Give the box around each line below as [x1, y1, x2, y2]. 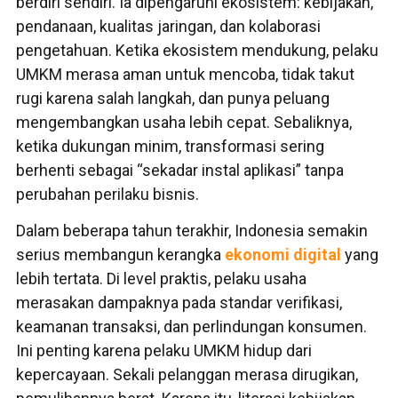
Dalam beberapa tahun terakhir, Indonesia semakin [16, 221, 368, 241]
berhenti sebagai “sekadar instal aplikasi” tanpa [16, 160, 344, 179]
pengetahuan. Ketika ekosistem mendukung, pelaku [16, 40, 378, 60]
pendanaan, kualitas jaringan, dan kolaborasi [16, 16, 321, 36]
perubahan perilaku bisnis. [16, 184, 199, 203]
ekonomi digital [225, 245, 341, 265]
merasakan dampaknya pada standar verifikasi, [16, 293, 342, 313]
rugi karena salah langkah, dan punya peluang [16, 88, 330, 107]
